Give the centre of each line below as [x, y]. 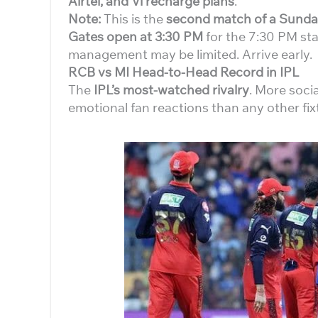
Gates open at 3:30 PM [136, 37]
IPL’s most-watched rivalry [171, 90]
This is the [135, 19]
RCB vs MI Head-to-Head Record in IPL [183, 72]
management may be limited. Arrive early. [190, 54]
